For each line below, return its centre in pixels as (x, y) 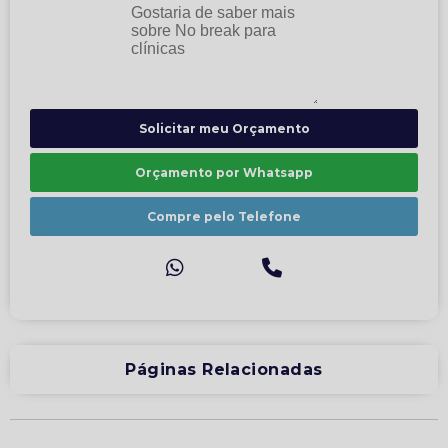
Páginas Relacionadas (224, 369)
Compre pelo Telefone (224, 216)
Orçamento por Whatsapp (224, 172)
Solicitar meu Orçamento (224, 128)
